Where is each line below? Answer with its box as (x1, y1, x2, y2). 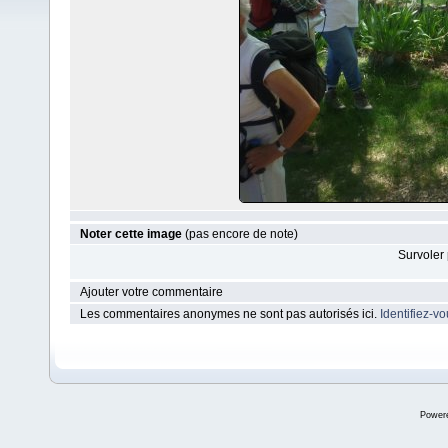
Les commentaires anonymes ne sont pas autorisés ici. (80, 307, 380, 321)
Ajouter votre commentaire (80, 285, 223, 299)
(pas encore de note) (185, 227, 298, 241)
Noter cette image (80, 227, 185, 241)
